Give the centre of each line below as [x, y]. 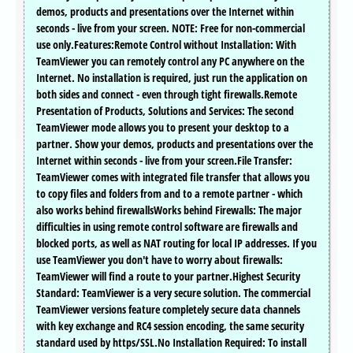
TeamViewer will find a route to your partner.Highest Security [168, 277]
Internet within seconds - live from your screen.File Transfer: [164, 161]
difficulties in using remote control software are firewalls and [167, 227]
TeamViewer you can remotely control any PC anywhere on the [170, 61]
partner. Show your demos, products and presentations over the [175, 144]
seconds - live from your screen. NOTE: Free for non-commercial [171, 28]
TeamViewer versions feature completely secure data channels [168, 310]
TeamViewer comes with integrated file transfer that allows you [173, 177]
